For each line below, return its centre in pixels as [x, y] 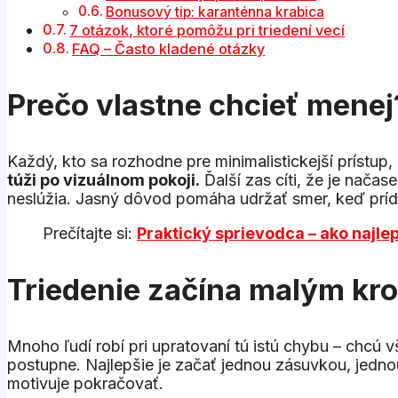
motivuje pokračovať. [85, 383]
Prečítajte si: [90, 233]
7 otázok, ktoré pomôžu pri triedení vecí [207, 30]
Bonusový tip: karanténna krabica [215, 12]
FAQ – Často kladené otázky [169, 48]
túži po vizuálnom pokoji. [103, 179]
